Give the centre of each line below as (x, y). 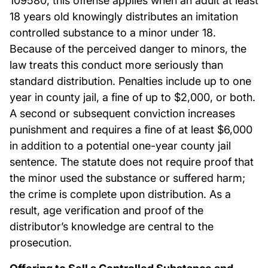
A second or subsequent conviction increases (122, 113)
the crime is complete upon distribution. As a (120, 194)
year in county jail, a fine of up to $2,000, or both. (133, 97)
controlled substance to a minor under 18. (113, 33)
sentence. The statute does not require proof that (132, 162)
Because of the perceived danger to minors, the (128, 49)
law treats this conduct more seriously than (116, 65)
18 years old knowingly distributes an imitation (124, 16)
